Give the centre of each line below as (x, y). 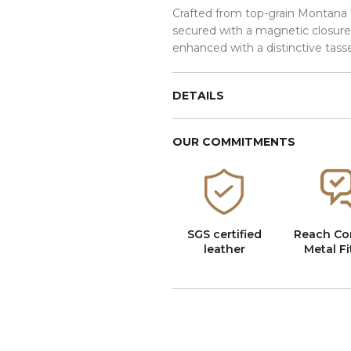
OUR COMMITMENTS (233, 141)
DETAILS (198, 95)
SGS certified (224, 234)
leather (224, 249)
